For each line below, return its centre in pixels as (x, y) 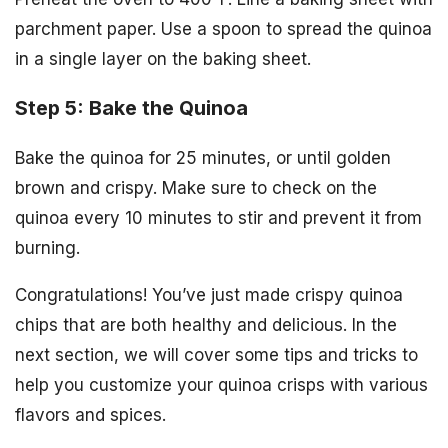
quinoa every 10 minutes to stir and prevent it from (218, 218)
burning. (47, 248)
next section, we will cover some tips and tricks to (216, 355)
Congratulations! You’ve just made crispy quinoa (209, 295)
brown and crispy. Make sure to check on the (196, 188)
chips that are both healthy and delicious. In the (206, 325)
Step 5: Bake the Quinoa (131, 108)
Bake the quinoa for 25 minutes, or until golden (203, 158)
